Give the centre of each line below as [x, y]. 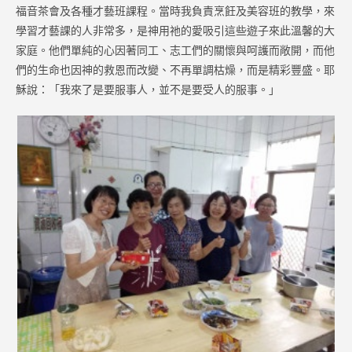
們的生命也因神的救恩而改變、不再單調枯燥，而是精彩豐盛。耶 [175, 69]
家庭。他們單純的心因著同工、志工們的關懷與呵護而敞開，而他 [175, 49]
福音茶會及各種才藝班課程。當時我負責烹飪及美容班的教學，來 [175, 10]
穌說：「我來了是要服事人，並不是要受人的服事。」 [148, 89]
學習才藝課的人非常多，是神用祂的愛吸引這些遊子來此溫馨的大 [175, 30]
